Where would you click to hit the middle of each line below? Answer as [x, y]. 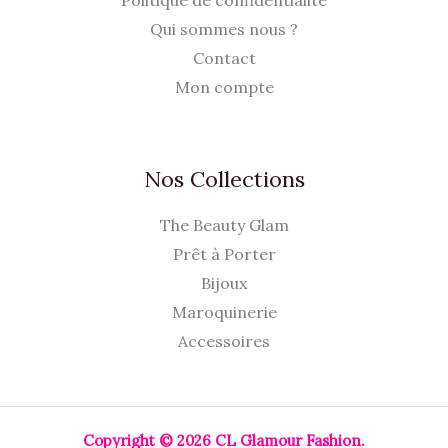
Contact [224, 58]
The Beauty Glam [224, 225]
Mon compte [224, 87]
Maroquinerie [224, 312]
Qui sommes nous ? [224, 29]
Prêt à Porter [224, 254]
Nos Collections [224, 179]
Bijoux [224, 283]
